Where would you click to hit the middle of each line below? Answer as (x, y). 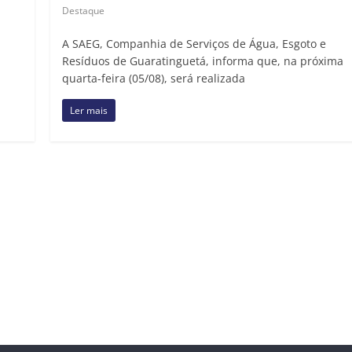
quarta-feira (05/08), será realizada (154, 78)
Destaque (84, 10)
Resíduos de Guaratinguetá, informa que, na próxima (203, 60)
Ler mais (89, 110)
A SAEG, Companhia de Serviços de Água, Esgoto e (194, 43)
